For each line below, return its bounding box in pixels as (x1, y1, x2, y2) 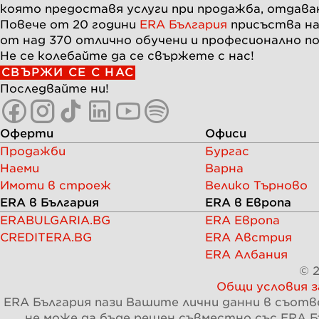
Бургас (205, 144, 249, 158)
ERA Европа (205, 213, 280, 227)
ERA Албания (205, 247, 288, 261)
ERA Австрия (205, 230, 292, 244)
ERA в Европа (205, 195, 291, 209)
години (88, 17, 140, 31)
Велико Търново (205, 178, 308, 192)
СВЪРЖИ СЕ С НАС (1, 65, 135, 79)
